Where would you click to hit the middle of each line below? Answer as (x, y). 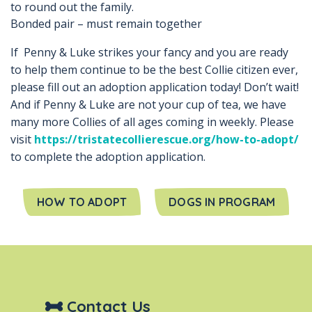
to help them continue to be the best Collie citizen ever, (154, 70)
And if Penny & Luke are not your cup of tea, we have (148, 105)
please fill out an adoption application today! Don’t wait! (155, 87)
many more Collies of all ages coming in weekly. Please (152, 122)
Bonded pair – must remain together (106, 24)
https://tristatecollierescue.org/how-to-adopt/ (166, 140)
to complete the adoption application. (108, 157)
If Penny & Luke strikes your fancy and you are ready (149, 53)
